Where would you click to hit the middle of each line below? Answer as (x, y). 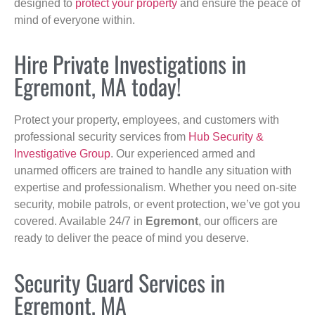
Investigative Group (62, 154)
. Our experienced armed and (183, 154)
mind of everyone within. (75, 20)
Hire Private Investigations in (130, 64)
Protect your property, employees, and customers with (147, 120)
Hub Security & (226, 137)
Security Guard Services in (120, 282)
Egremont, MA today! (98, 86)
